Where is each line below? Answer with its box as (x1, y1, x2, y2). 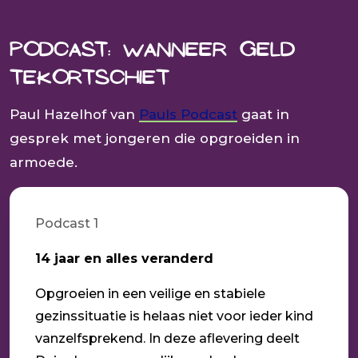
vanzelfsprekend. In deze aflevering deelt (35, 330, 300, 346)
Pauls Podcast (139, 105, 237, 122)
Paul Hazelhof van (10, 105, 139, 122)
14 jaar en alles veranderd (35, 250, 213, 266)
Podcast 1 (35, 215, 98, 231)
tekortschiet (10, 61, 169, 95)
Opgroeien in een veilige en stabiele (35, 285, 265, 301)
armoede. (10, 153, 78, 170)
